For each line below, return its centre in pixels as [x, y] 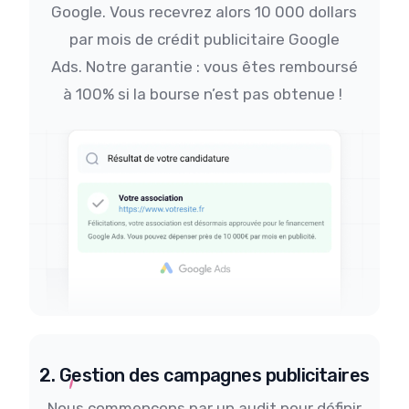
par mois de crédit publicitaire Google [204, 40]
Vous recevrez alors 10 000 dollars [234, 12]
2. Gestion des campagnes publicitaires [204, 376]
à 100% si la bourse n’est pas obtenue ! [204, 94]
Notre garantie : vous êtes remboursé [220, 67]
